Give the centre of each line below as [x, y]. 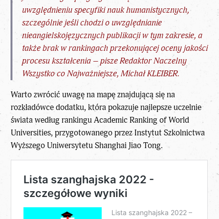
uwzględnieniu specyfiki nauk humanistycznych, [106, 10]
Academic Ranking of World [142, 120]
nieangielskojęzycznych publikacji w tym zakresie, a [112, 35]
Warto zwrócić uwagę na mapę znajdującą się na [93, 94]
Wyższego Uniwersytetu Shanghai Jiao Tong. [87, 145]
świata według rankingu [53, 120]
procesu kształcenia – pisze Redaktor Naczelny [105, 61]
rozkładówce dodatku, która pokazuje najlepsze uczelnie [106, 107]
